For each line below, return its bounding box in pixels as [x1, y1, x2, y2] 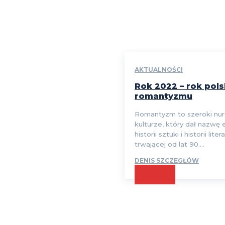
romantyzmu [135, 91, 192, 101]
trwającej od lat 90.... [135, 140, 204, 149]
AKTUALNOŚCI [135, 66, 183, 74]
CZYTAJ [142, 171, 168, 179]
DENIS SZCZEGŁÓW [135, 157, 199, 165]
